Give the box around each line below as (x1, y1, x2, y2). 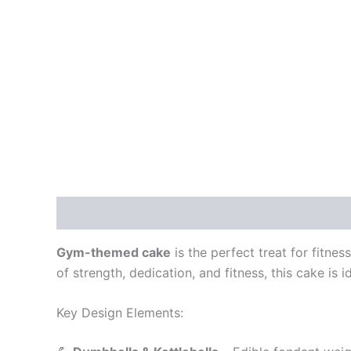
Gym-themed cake (56, 244, 171, 260)
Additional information (144, 204, 280, 221)
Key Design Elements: (56, 305, 183, 321)
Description (56, 204, 128, 221)
